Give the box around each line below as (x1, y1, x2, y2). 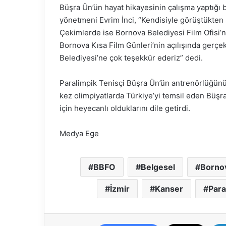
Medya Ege (60, 129, 99, 139)
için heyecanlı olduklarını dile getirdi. (60, 103, 190, 114)
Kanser (155, 184, 183, 194)
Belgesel (141, 162, 175, 173)
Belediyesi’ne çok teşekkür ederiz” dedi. (60, 53, 203, 63)
